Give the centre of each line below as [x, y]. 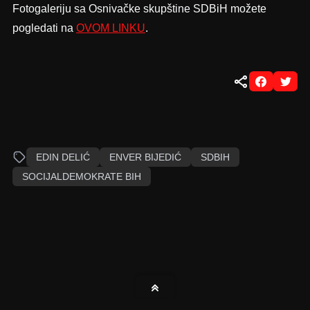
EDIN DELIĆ [63, 157]
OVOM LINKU [110, 28]
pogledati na [44, 28]
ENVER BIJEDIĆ [145, 157]
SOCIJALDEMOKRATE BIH [81, 177]
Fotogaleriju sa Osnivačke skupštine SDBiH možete [139, 9]
